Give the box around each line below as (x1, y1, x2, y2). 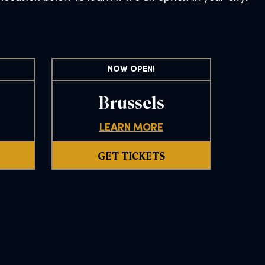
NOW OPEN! (107, 65, 155, 75)
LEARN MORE (99, 122, 163, 134)
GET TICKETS (97, 147, 165, 162)
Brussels (98, 89, 164, 114)
